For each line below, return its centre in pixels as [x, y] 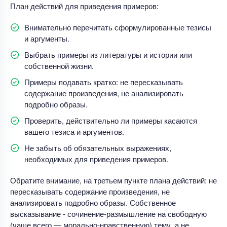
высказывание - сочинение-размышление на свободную [108, 213]
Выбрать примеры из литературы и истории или [108, 54]
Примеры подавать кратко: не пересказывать [104, 82]
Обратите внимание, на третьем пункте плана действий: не [113, 180]
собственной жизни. [59, 65]
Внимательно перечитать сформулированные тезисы [118, 27]
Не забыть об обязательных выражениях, [98, 147]
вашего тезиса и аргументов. [74, 131]
